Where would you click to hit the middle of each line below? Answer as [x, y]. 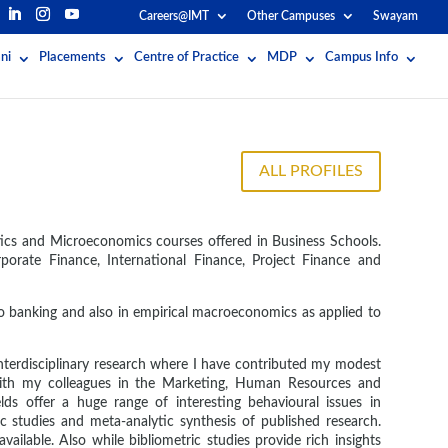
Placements [72, 57]
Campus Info [361, 57]
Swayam [395, 16]
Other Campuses [291, 16]
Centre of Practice [186, 57]
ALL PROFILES [310, 171]
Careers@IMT [174, 16]
